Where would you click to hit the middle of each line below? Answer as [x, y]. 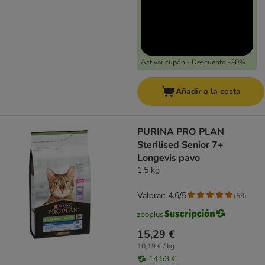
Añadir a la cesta [208, 92]
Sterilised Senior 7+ [180, 145]
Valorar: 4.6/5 [162, 196]
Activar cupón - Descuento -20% [193, 62]
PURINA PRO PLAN [181, 132]
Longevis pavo [169, 158]
